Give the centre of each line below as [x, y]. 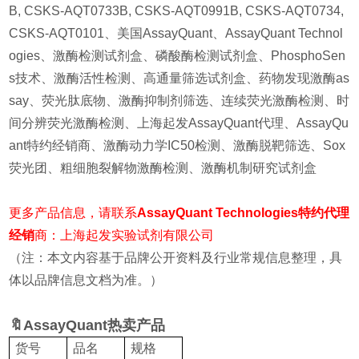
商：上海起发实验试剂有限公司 [125, 236]
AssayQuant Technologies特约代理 [244, 213]
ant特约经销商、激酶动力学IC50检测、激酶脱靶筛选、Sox [177, 146]
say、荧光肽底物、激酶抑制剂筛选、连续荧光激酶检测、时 [179, 101]
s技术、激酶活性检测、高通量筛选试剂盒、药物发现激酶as [179, 79]
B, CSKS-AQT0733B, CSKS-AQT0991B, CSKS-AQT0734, [177, 11]
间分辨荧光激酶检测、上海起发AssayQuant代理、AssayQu [179, 123]
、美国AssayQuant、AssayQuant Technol [224, 34]
